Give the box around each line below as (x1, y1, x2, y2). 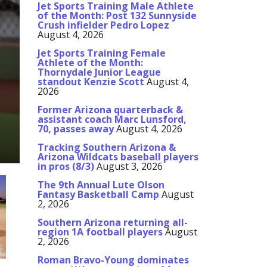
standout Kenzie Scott (38, 75, 144, 89)
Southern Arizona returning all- (38, 216, 188, 229)
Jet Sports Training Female (38, 46, 166, 60)
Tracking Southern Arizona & (38, 141, 176, 154)
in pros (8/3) (38, 160, 94, 173)
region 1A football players (38, 225, 163, 239)
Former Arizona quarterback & (38, 103, 183, 117)
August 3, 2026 (97, 160, 163, 173)
